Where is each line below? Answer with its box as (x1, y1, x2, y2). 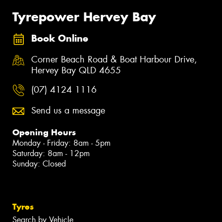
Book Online (31, 33, 88, 45)
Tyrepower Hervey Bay (12, 8, 156, 25)
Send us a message (31, 105, 105, 117)
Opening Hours (12, 127, 76, 138)
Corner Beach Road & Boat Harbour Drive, (31, 53, 197, 65)
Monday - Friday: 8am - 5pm (12, 138, 111, 149)
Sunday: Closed (12, 159, 66, 169)
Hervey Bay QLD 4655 (31, 64, 121, 76)
